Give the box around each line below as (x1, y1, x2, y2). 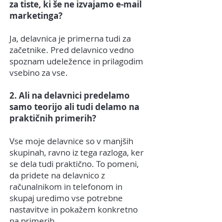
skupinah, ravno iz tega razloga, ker (9, 147, 144, 159)
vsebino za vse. (9, 67, 68, 79)
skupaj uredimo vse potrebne (9, 192, 123, 204)
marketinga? (9, 10, 62, 22)
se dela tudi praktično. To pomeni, (9, 158, 139, 170)
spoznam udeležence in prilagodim (9, 55, 143, 67)
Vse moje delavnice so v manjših (9, 135, 133, 147)
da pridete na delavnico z (9, 169, 105, 181)
